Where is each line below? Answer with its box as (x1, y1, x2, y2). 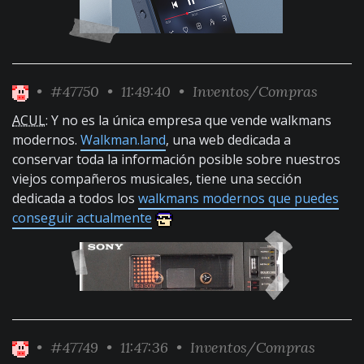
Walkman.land (80, 131, 166, 149)
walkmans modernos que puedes (138, 189, 339, 207)
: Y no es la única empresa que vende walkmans (45, 111, 331, 129)
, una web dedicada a (166, 131, 291, 149)
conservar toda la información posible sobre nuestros (12, 150, 340, 168)
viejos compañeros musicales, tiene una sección (12, 170, 301, 188)
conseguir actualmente (12, 209, 152, 227)
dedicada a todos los (12, 189, 138, 207)
